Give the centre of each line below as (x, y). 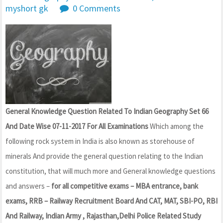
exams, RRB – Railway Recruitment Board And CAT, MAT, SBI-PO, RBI (111, 201)
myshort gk (27, 8)
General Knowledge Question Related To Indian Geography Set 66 (107, 111)
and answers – (28, 186)
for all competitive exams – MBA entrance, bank (124, 186)
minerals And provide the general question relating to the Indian (104, 156)
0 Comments (97, 8)
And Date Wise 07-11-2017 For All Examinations (77, 126)
